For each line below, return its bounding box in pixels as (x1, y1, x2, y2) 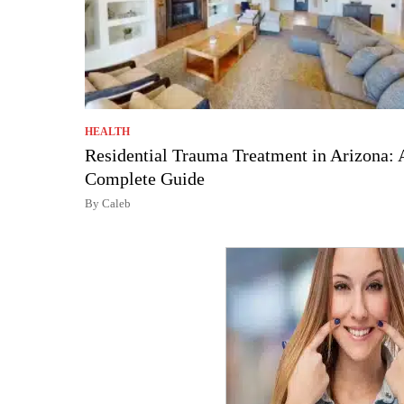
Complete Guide (85, 168, 205, 188)
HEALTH (85, 124, 130, 138)
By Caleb (85, 196, 131, 210)
